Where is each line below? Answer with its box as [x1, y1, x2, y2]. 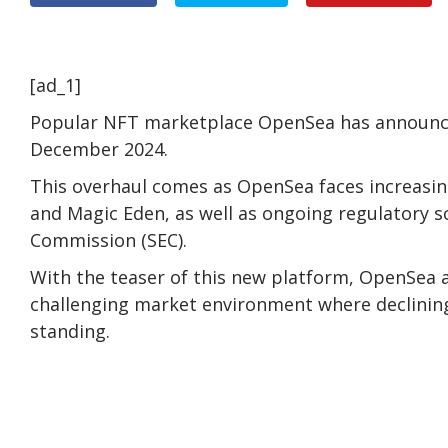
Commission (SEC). [30, 228, 187, 253]
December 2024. [30, 137, 168, 162]
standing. [30, 319, 110, 344]
